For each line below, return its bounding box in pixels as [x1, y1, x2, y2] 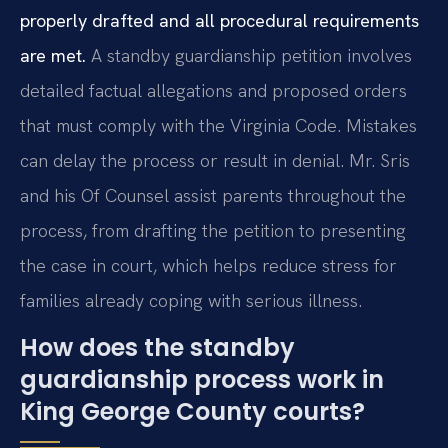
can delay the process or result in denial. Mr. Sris [20, 148, 410, 172]
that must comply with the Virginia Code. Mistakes [20, 113, 417, 137]
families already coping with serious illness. [20, 288, 362, 312]
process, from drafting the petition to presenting [20, 218, 406, 242]
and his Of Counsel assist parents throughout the [20, 183, 406, 207]
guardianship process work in [20, 363, 384, 397]
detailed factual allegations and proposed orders [20, 78, 407, 102]
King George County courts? [20, 395, 365, 429]
